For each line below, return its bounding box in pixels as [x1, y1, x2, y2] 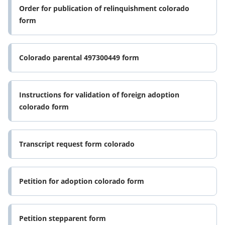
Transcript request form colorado [19, 139, 135, 149]
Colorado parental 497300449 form [19, 53, 139, 63]
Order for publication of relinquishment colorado [19, 4, 189, 14]
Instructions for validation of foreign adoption [19, 90, 179, 100]
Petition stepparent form [19, 213, 106, 223]
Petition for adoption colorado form [19, 176, 144, 186]
